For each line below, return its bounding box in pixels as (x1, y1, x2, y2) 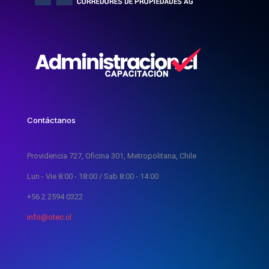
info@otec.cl (27, 212, 71, 222)
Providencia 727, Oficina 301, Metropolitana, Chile (27, 151, 196, 160)
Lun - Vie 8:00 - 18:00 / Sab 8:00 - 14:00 (27, 171, 159, 181)
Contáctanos (27, 115, 76, 125)
